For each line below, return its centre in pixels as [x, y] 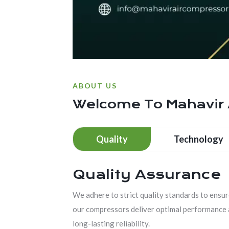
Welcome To [119, 105]
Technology [199, 139]
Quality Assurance [147, 175]
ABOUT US [95, 86]
